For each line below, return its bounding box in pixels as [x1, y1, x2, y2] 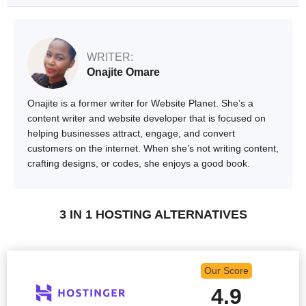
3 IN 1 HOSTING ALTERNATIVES [59, 208, 247, 222]
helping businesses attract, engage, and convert [27, 128, 235, 139]
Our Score [204, 264, 249, 276]
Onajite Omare [87, 66, 160, 78]
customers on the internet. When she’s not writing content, [27, 143, 279, 154]
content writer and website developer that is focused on [27, 113, 266, 124]
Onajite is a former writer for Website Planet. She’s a [27, 98, 253, 109]
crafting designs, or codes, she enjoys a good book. [27, 158, 250, 169]
